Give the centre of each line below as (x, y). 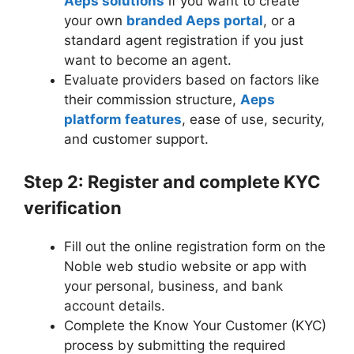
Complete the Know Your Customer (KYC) (195, 326)
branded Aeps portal (195, 20)
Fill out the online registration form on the (195, 247)
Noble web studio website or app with (185, 267)
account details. (115, 306)
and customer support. (138, 139)
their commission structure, (152, 99)
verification (75, 208)
